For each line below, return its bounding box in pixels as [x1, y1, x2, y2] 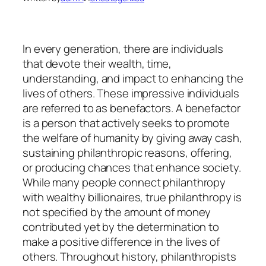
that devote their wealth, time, [23, 55, 172, 71]
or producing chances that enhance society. [23, 159, 241, 175]
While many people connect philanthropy [23, 174, 226, 190]
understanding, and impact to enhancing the [23, 70, 243, 86]
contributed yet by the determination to [23, 218, 220, 235]
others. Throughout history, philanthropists [23, 248, 236, 264]
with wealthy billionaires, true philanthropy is [23, 189, 242, 205]
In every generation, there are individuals [23, 40, 223, 56]
